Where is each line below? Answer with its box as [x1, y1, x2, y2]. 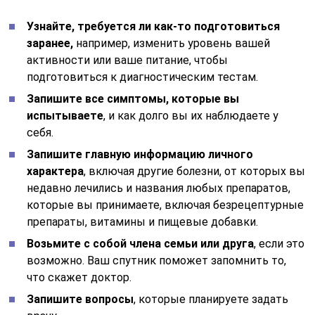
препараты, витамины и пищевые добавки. [27, 214, 259, 229]
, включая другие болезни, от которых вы [84, 164, 306, 178]
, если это [254, 236, 305, 250]
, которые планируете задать [134, 292, 289, 306]
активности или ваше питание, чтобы [27, 53, 229, 67]
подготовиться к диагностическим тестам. [27, 70, 259, 84]
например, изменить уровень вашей [73, 36, 271, 50]
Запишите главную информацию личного [27, 147, 254, 161]
